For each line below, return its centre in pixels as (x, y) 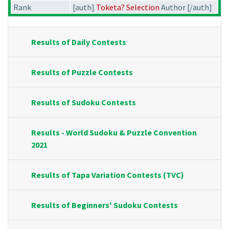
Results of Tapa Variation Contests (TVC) (108, 175)
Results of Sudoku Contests (84, 102)
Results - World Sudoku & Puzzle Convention (114, 133)
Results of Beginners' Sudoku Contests (105, 205)
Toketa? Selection (128, 7)
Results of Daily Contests (79, 42)
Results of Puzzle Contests (82, 72)
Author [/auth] (186, 7)
